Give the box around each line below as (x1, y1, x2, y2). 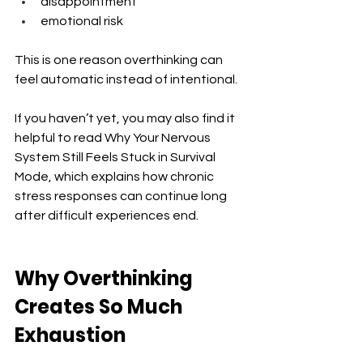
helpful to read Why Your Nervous (15, 130, 213, 144)
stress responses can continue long (15, 189, 229, 203)
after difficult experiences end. (15, 208, 199, 222)
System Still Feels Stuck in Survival (15, 150, 218, 164)
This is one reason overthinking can (15, 53, 225, 66)
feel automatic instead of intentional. (15, 72, 237, 86)
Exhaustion (15, 321, 126, 348)
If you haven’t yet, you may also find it (15, 111, 237, 125)
